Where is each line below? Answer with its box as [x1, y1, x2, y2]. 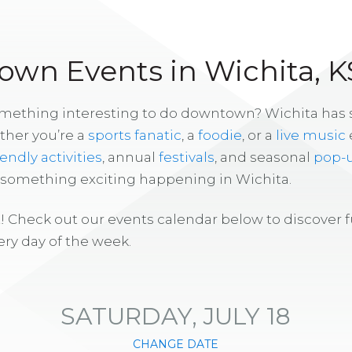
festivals [159, 148, 214, 165]
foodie [198, 126, 242, 143]
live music [276, 126, 346, 143]
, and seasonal [214, 148, 313, 165]
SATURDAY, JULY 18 [60, 301, 291, 331]
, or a [242, 126, 276, 143]
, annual [102, 148, 159, 165]
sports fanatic [88, 126, 181, 143]
